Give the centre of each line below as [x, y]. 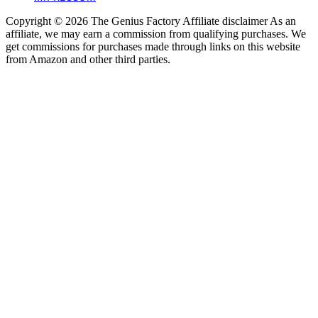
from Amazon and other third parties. [88, 59]
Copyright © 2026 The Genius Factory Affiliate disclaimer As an [151, 21]
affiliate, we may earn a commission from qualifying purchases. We [156, 33]
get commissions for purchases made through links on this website [153, 46]
